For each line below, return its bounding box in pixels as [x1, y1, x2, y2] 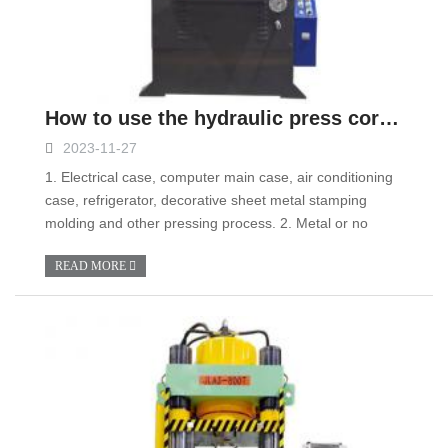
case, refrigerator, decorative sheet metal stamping [45, 192, 367, 208]
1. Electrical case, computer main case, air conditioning [45, 169, 393, 185]
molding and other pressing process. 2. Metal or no [45, 215, 368, 231]
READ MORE [55, 259, 129, 273]
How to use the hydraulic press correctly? [379, 107, 399, 129]
